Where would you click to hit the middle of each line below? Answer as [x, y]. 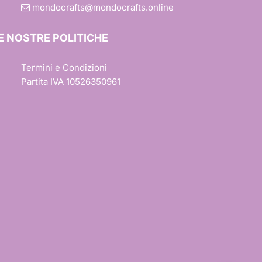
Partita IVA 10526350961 [70, 82]
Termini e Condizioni [64, 68]
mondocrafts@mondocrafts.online [101, 7]
